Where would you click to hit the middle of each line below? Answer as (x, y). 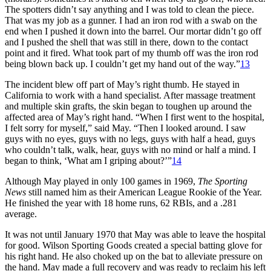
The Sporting (223, 181)
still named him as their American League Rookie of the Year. (144, 192)
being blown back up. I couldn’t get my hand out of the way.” (122, 64)
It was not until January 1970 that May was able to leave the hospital (135, 234)
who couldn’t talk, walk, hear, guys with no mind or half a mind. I (130, 149)
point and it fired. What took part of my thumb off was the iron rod (132, 53)
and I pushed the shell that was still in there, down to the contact (126, 42)
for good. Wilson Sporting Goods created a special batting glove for (133, 245)
